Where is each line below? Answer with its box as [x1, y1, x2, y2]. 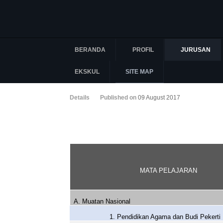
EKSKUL [75, 68, 100, 75]
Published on [100, 94, 138, 101]
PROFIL [132, 46, 154, 53]
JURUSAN [181, 46, 211, 53]
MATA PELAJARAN [140, 167, 197, 174]
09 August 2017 [138, 94, 180, 101]
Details [70, 94, 90, 101]
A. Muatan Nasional [74, 198, 131, 205]
